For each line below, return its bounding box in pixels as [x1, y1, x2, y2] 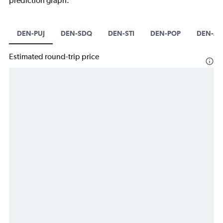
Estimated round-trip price [9, 52, 99, 62]
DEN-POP [150, 29, 181, 38]
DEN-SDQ [61, 29, 92, 38]
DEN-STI [108, 29, 134, 38]
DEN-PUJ [17, 29, 45, 38]
